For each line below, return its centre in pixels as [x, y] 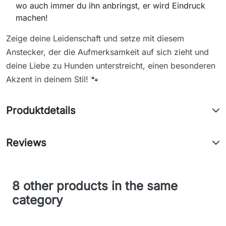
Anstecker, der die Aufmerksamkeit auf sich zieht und [107, 52]
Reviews [26, 143]
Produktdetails [41, 110]
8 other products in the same [95, 186]
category [37, 200]
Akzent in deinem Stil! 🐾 [52, 79]
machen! [32, 17]
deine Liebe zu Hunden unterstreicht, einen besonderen [111, 65]
